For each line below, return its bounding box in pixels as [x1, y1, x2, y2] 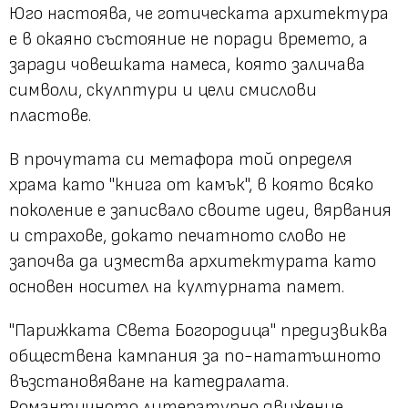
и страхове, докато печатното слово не [9, 225, 346, 248]
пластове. [9, 105, 91, 127]
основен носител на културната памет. [9, 276, 344, 299]
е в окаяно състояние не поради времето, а [9, 28, 368, 51]
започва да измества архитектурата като [9, 250, 376, 273]
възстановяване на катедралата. [9, 371, 289, 393]
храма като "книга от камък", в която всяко [9, 174, 373, 197]
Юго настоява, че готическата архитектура [9, 3, 389, 25]
